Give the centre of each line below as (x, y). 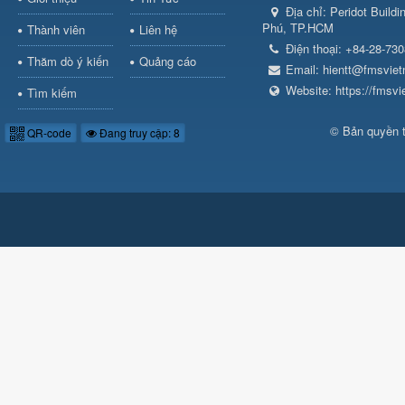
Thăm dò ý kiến (68, 61)
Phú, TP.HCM (298, 28)
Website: (311, 90)
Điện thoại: (316, 49)
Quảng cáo (167, 61)
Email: (304, 70)
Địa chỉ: (308, 12)
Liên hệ (158, 30)
